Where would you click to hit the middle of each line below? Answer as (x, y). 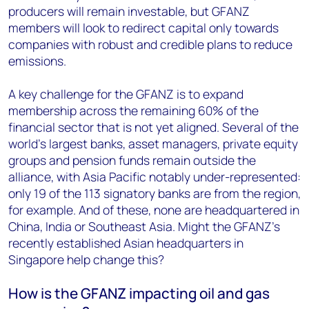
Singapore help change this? (86, 259)
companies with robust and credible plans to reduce (150, 44)
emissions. (37, 61)
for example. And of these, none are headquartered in (154, 210)
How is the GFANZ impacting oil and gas (139, 293)
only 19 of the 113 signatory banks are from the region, (154, 193)
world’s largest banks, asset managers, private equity (153, 143)
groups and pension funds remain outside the (132, 160)
